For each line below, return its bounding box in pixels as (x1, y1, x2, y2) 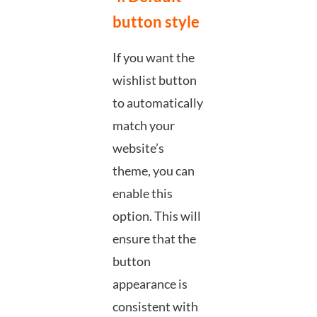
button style (112, 12, 200, 32)
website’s (112, 140, 164, 156)
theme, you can (112, 163, 195, 179)
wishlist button (112, 72, 197, 88)
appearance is (112, 276, 188, 292)
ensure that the (112, 231, 196, 247)
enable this (112, 185, 173, 202)
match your (112, 117, 175, 134)
